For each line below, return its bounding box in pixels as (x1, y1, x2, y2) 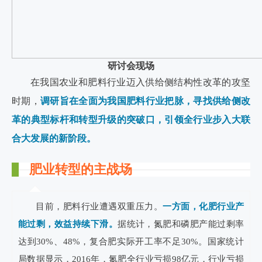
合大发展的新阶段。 (12, 133, 96, 143)
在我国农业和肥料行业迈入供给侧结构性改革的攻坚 (30, 77, 250, 87)
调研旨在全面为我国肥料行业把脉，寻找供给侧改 (40, 96, 250, 106)
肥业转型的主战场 (29, 162, 132, 177)
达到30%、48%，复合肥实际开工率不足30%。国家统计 (18, 237, 244, 246)
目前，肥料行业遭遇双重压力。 (36, 202, 163, 211)
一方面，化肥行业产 (163, 202, 244, 211)
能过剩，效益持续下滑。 (18, 219, 118, 229)
